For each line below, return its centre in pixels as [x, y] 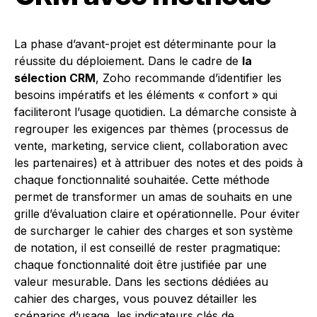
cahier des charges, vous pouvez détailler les [136, 299]
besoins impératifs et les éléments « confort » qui [146, 95]
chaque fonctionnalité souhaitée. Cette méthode [142, 180]
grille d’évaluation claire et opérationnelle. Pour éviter [157, 214]
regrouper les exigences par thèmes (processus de [151, 129]
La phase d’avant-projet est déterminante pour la [145, 44]
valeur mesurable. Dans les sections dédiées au [141, 282]
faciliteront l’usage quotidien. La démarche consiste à [155, 112]
